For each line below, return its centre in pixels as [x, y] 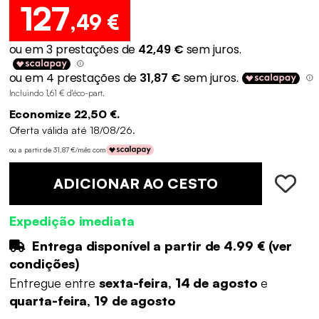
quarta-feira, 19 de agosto [92, 301]
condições [42, 263]
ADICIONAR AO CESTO [135, 183]
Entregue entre [54, 283]
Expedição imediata [72, 220]
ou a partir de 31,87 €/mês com [57, 150]
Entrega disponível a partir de [126, 245]
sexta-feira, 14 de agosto [180, 283]
